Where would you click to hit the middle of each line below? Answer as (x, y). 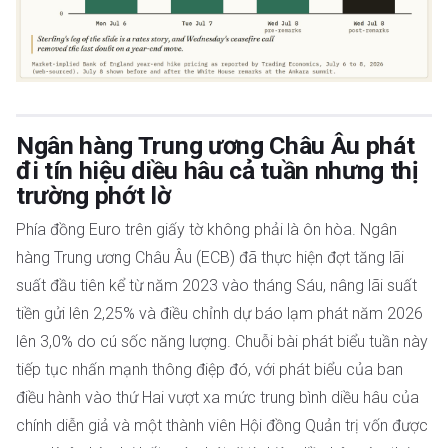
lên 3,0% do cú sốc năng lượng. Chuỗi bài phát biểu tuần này (222, 341)
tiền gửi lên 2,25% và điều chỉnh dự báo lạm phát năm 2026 (219, 313)
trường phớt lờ (93, 195)
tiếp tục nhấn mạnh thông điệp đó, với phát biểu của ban (209, 369)
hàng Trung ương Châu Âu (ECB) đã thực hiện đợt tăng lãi (210, 257)
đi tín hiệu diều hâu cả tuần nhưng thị (217, 170)
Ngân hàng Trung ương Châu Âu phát (215, 145)
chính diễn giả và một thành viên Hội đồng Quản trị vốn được (222, 425)
